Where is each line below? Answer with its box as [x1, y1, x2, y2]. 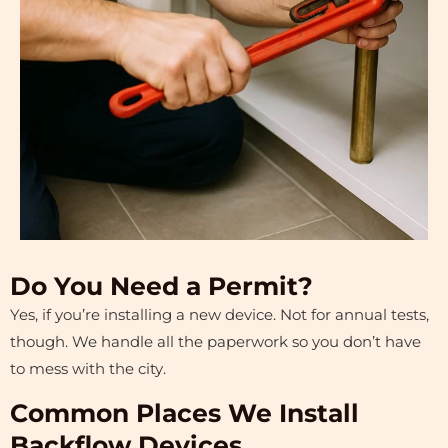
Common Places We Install [10, 398, 359, 429]
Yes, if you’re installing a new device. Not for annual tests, [10, 305, 429, 324]
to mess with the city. [10, 359, 166, 378]
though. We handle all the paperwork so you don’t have [10, 332, 421, 351]
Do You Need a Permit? [10, 270, 313, 301]
